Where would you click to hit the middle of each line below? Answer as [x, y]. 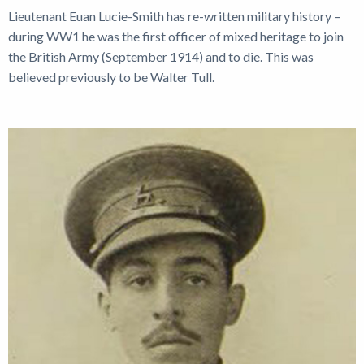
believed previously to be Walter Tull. [113, 77]
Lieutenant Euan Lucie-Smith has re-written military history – [174, 16]
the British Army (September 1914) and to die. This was [161, 56]
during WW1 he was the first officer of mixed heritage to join [176, 36]
